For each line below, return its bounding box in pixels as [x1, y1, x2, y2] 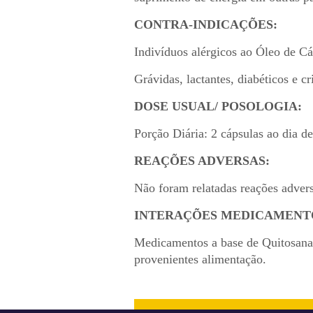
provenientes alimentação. [134, 252, 266, 266]
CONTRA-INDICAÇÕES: [134, 17, 277, 31]
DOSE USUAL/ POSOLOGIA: [134, 99, 302, 113]
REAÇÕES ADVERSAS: [134, 154, 270, 168]
